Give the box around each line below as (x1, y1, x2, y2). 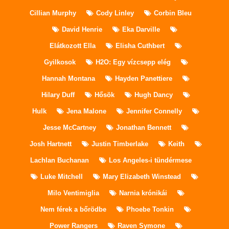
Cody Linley (96, 9, 134, 17)
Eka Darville (122, 26, 160, 34)
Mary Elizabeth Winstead (103, 173, 181, 181)
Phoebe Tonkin (126, 205, 174, 214)
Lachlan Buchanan (30, 156, 89, 165)
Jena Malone (66, 107, 106, 116)
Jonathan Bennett (116, 124, 171, 132)
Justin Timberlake (91, 140, 148, 148)
